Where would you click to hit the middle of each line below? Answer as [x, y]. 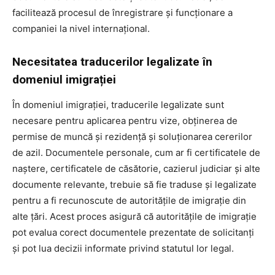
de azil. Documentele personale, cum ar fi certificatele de [136, 153]
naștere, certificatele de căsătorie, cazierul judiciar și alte [136, 169]
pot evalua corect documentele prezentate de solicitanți [133, 233]
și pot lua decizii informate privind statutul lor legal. [123, 249]
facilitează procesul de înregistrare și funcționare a [122, 13]
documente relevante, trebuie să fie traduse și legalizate [134, 185]
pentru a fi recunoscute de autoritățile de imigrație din [129, 201]
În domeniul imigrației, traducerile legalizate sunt [118, 105]
